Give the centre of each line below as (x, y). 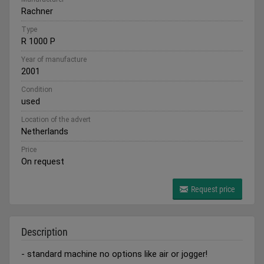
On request (43, 161)
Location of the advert (56, 120)
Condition (37, 90)
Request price (212, 189)
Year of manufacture (54, 60)
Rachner (37, 11)
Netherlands (45, 131)
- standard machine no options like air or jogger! (114, 254)
